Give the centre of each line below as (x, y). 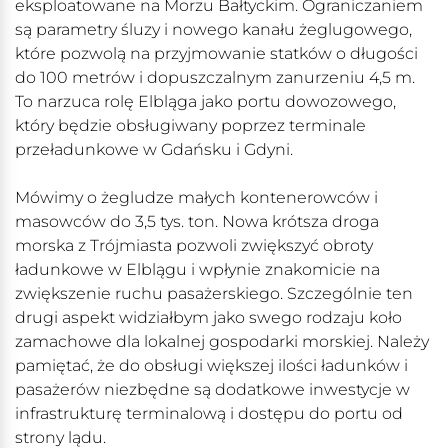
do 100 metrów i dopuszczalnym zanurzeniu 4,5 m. (215, 78)
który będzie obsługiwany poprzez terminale (190, 126)
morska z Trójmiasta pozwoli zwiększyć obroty (194, 246)
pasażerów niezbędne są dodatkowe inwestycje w (212, 390)
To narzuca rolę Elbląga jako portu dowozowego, (205, 102)
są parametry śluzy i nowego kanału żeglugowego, (213, 30)
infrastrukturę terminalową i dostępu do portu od (209, 414)
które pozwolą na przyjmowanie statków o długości (216, 54)
